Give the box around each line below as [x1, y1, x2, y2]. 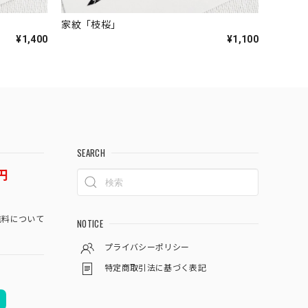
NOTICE [77, 217, 103, 231]
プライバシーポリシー [104, 243, 190, 253]
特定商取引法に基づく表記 [104, 263, 206, 274]
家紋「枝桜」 [61, 19, 121, 31]
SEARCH [77, 146, 105, 160]
